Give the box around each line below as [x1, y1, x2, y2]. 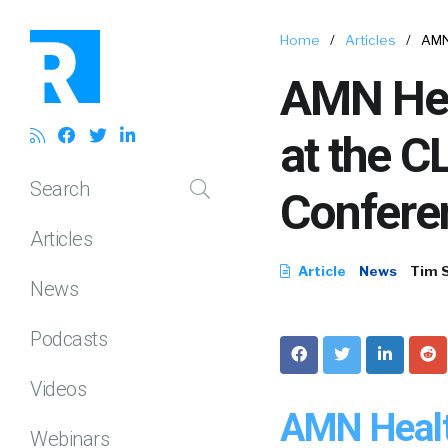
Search [30, 176, 89, 201]
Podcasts [30, 326, 107, 351]
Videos [30, 376, 86, 401]
